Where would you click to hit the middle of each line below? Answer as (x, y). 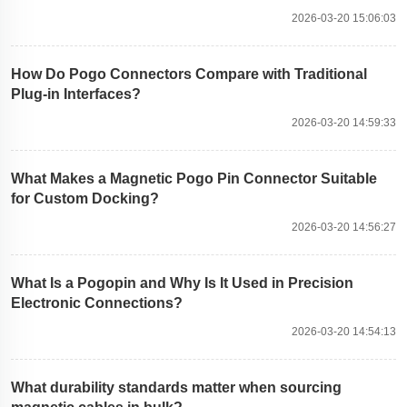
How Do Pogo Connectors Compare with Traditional (189, 74)
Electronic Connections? (97, 303)
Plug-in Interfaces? (76, 94)
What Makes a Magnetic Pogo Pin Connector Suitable (194, 178)
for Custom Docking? (85, 198)
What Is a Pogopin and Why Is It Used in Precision (182, 283)
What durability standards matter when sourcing (176, 387)
